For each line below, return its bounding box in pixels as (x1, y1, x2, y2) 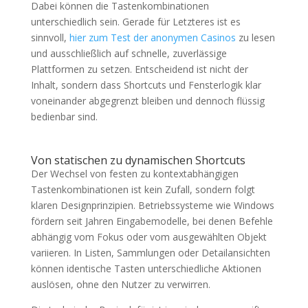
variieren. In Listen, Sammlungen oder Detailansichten (30, 246, 270, 260)
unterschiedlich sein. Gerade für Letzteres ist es (30, 15, 241, 29)
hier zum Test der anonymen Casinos (69, 31, 236, 45)
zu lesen (235, 31, 275, 45)
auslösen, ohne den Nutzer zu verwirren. (30, 278, 210, 291)
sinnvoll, (30, 31, 69, 45)
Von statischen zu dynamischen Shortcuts (30, 153, 245, 168)
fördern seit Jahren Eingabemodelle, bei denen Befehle (30, 214, 273, 228)
